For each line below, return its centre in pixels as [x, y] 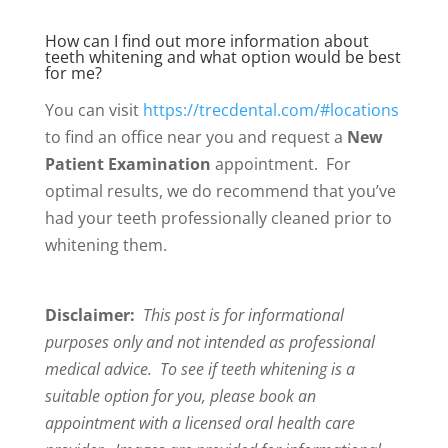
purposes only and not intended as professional [209, 341]
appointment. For [282, 163]
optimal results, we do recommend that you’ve [220, 190]
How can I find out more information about [206, 40]
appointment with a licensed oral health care [199, 422]
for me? [73, 72]
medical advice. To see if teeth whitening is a [199, 368]
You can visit [93, 109]
